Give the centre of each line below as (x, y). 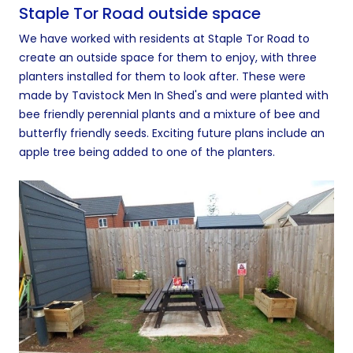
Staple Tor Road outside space (140, 14)
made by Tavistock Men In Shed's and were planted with (174, 96)
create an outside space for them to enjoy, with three (168, 58)
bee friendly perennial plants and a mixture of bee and (169, 115)
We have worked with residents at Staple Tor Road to (164, 39)
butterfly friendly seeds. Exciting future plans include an (172, 134)
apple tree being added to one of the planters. (147, 152)
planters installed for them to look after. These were (162, 77)
